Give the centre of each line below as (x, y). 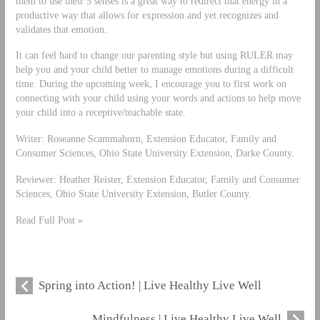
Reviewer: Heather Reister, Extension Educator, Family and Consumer (157, 180)
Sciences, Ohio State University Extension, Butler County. (133, 194)
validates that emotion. (61, 29)
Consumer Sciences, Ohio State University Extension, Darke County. (155, 153)
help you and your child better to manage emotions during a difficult (154, 70)
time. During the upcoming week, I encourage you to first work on (151, 84)
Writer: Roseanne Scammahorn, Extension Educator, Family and (146, 139)
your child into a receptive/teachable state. (100, 112)
